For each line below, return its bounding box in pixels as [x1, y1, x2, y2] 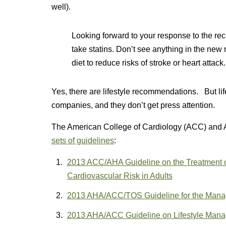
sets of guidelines [51, 136, 114, 145]
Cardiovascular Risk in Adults [67, 172, 173, 180]
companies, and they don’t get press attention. [51, 101, 215, 109]
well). [51, 3, 71, 11]
